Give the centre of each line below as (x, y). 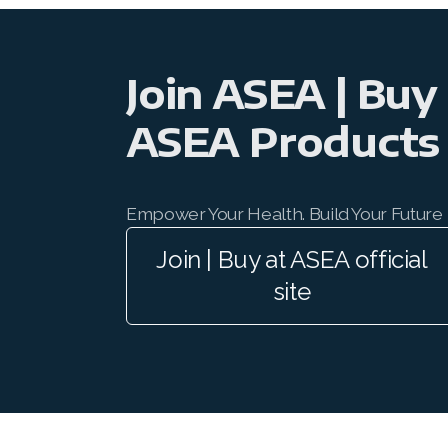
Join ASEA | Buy (281, 93)
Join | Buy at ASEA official (292, 259)
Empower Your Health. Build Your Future (284, 213)
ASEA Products (282, 141)
